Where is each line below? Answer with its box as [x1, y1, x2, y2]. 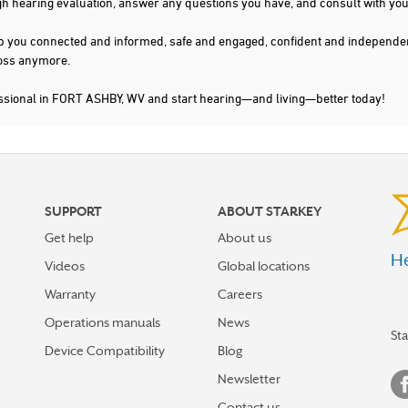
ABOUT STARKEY [218, 204, 321, 219]
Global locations [218, 259, 310, 273]
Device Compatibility [45, 343, 165, 358]
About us [218, 230, 271, 245]
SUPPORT [45, 204, 102, 219]
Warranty [45, 287, 96, 301]
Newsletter [218, 372, 280, 386]
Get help [45, 230, 94, 245]
